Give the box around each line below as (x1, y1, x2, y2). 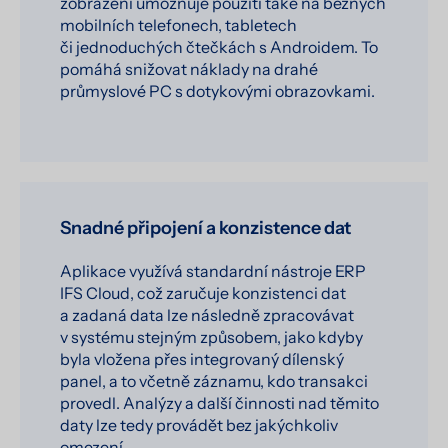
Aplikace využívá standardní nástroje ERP (60, 261, 366, 282)
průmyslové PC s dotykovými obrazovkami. (60, 81, 375, 102)
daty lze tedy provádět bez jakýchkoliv (60, 415, 338, 436)
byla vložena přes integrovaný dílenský (60, 349, 344, 370)
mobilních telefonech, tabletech (60, 15, 297, 36)
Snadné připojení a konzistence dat (60, 217, 351, 240)
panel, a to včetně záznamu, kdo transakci (60, 371, 368, 392)
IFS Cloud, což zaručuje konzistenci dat (60, 283, 346, 304)
